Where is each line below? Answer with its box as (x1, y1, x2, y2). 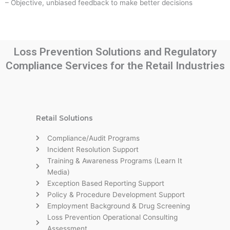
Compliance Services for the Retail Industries (5, 59, 225, 72)
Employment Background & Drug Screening (47, 201, 190, 210)
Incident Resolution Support (47, 145, 139, 154)
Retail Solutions (36, 113, 93, 122)
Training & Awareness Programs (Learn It (47, 156, 182, 165)
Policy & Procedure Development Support (47, 190, 185, 199)
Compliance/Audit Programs (47, 133, 140, 142)
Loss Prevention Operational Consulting (47, 213, 178, 221)
